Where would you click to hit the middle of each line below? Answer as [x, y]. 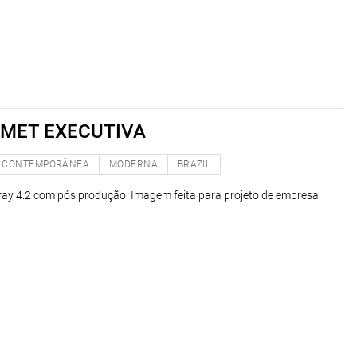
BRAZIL [194, 164]
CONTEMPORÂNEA [46, 164]
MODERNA [133, 164]
